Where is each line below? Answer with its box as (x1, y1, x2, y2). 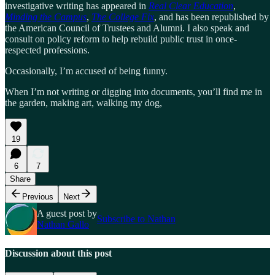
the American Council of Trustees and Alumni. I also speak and (5, 22, 249, 33)
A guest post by (37, 207, 97, 219)
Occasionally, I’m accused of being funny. (5, 65, 168, 76)
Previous (22, 192, 53, 201)
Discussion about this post (5, 248, 112, 259)
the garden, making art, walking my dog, (5, 97, 162, 108)
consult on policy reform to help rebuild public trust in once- (5, 33, 237, 44)
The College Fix (91, 11, 154, 22)
